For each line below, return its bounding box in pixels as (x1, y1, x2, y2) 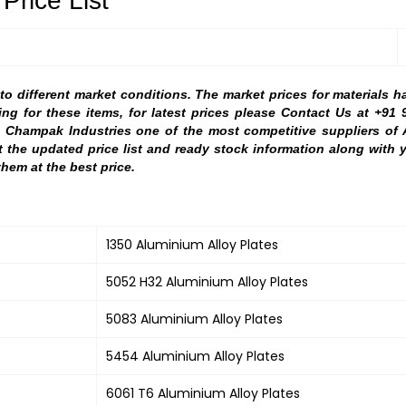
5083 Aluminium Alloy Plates (106, 309, 283, 328)
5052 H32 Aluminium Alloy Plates (106, 272, 308, 291)
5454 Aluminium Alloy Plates (106, 346, 285, 365)
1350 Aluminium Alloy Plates (106, 235, 278, 254)
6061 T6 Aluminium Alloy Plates (106, 383, 300, 402)
